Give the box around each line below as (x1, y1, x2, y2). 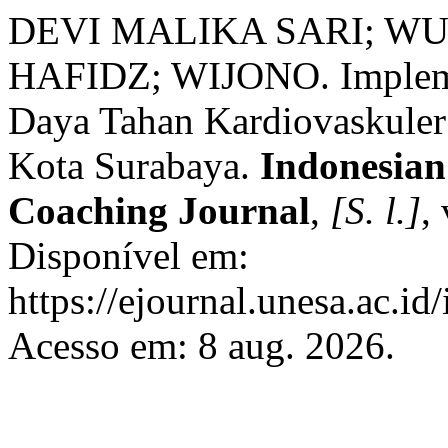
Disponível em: (8, 234, 249, 277)
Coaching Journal (8, 189, 310, 232)
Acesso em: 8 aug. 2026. (8, 324, 395, 367)
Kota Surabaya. (8, 144, 260, 187)
